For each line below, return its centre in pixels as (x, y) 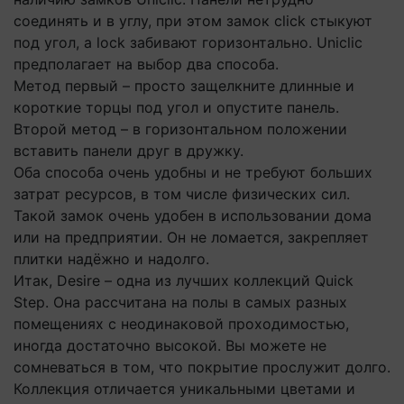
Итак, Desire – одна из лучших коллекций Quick (184, 280)
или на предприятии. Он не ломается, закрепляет (191, 237)
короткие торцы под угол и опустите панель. (176, 107)
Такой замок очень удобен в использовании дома (193, 216)
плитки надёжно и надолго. (111, 259)
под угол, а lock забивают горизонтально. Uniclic (188, 42)
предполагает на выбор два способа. (146, 64)
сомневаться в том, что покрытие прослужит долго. (202, 367)
